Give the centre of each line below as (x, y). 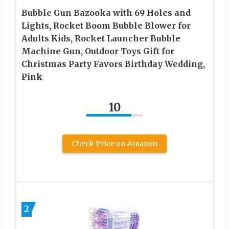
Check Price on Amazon (114, 143)
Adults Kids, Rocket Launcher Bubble (101, 38)
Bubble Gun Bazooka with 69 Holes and (106, 13)
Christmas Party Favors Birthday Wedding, (113, 64)
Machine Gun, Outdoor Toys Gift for (98, 51)
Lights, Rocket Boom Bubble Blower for (106, 25)
